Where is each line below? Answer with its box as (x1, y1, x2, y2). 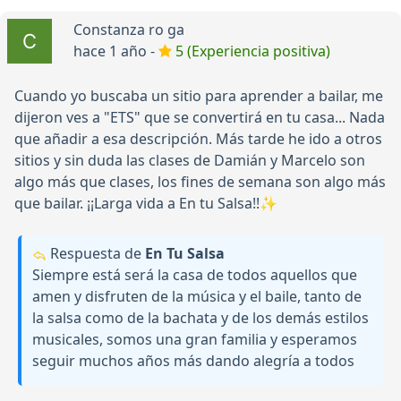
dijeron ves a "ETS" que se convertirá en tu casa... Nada (14, 107, 385, 128)
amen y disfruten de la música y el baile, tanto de (32, 286, 362, 307)
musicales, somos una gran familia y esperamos (32, 329, 357, 350)
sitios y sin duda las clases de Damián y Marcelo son (14, 150, 365, 171)
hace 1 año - (73, 41, 158, 62)
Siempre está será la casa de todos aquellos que (32, 265, 357, 286)
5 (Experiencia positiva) (175, 41, 330, 62)
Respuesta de (47, 243, 145, 264)
